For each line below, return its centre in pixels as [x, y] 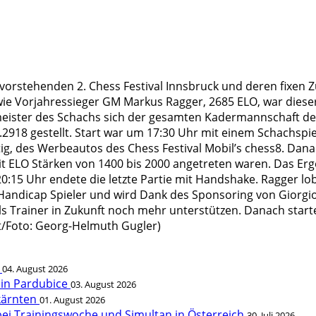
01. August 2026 [72, 300]
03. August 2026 [103, 284]
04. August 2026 [35, 269]
